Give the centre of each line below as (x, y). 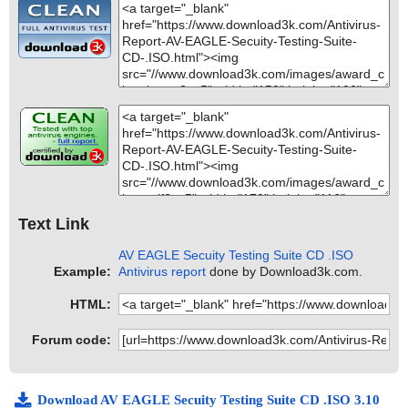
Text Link (54, 224)
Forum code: (71, 340)
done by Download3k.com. (285, 272)
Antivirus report (163, 272)
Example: (82, 272)
